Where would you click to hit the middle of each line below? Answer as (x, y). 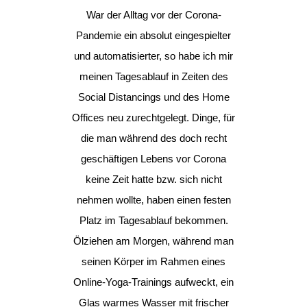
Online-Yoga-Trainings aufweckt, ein (153, 282)
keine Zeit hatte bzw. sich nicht (153, 179)
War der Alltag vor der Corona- (153, 15)
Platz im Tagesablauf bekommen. (153, 220)
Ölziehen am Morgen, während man (153, 241)
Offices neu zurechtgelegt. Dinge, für (153, 118)
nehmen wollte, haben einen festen (153, 200)
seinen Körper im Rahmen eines (153, 261)
